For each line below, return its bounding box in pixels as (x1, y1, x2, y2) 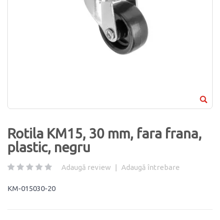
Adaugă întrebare (121, 163, 180, 171)
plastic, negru (7, 139, 90, 155)
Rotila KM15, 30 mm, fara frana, (7, 125, 202, 141)
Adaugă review (61, 163, 111, 171)
